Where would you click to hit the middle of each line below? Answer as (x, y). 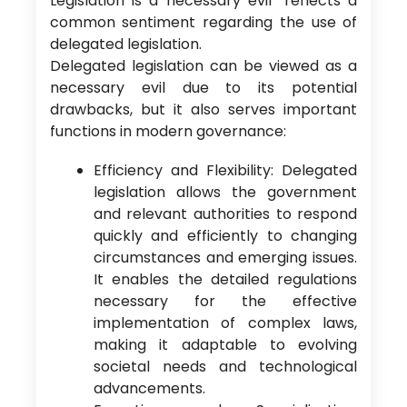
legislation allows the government (225, 193)
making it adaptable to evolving (225, 345)
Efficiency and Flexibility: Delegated (225, 171)
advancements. (149, 389)
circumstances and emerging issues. (225, 258)
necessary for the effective (225, 302)
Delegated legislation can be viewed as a (203, 66)
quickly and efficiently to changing (225, 236)
